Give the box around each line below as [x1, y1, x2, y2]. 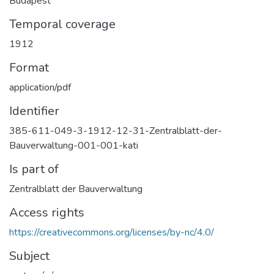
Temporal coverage [9, 15, 116, 32]
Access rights [9, 204, 84, 221]
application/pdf [9, 80, 71, 94]
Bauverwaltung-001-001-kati [9, 138, 138, 152]
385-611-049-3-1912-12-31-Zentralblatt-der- [9, 124, 222, 138]
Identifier [9, 102, 59, 119]
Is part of [9, 160, 59, 177]
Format [9, 59, 49, 76]
